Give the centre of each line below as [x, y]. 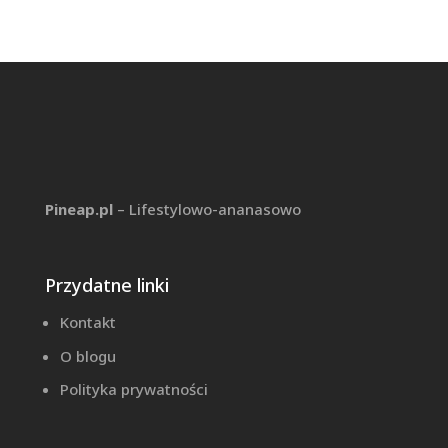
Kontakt [87, 322]
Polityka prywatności [133, 389]
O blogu [87, 355]
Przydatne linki [106, 285]
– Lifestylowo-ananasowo [206, 209]
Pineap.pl [78, 209]
